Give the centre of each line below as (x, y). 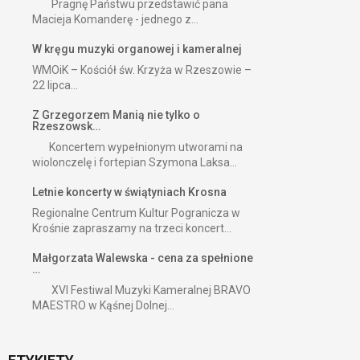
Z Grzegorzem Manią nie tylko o (116, 115)
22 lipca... (55, 86)
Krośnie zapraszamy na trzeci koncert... (132, 229)
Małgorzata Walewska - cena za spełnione (143, 258)
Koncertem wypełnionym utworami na (137, 147)
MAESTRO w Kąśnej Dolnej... (103, 306)
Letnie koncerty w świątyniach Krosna (129, 192)
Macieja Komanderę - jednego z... (115, 20)
